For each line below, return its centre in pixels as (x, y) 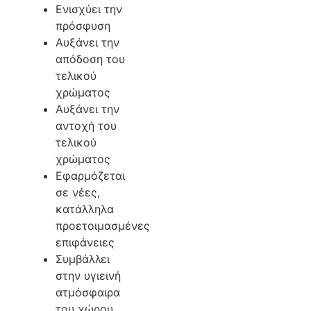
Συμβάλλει (83, 259)
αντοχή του (86, 126)
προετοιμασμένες (103, 226)
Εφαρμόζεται (90, 176)
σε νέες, (78, 193)
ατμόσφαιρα (88, 293)
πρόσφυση (83, 26)
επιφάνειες (85, 243)
